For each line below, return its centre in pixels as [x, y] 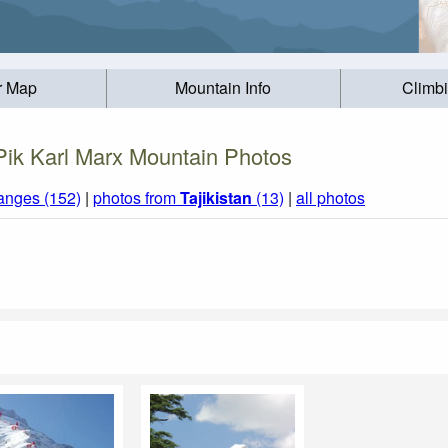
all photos [330, 198]
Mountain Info [223, 88]
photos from [136, 198]
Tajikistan [216, 198]
